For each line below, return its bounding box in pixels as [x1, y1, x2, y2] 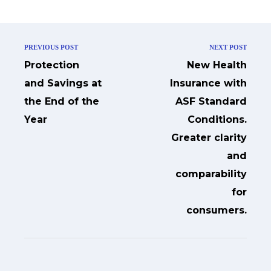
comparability [175, 168, 247, 180]
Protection [24, 59, 79, 71]
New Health [187, 59, 247, 71]
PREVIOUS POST [24, 43, 78, 51]
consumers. [186, 204, 247, 216]
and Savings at [24, 77, 102, 89]
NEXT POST [209, 43, 247, 51]
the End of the [24, 95, 99, 107]
